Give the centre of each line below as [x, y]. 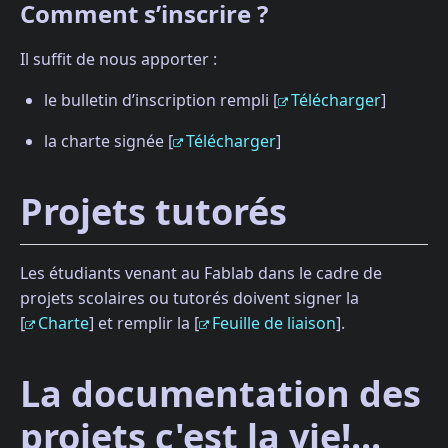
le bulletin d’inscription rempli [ [161, 100]
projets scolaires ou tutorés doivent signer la [189, 297]
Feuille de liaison [274, 322]
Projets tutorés [153, 212]
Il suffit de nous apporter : [118, 59]
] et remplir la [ [144, 322]
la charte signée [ [108, 141]
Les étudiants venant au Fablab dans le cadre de [201, 272]
